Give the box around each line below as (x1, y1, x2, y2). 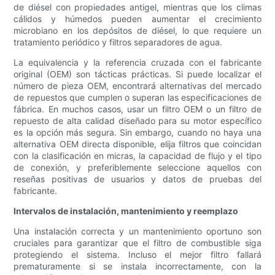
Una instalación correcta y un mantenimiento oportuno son (14, 226, 261, 237)
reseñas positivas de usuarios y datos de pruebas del (14, 174, 261, 185)
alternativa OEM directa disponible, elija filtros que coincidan (14, 139, 261, 150)
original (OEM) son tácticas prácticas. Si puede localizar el (14, 69, 261, 80)
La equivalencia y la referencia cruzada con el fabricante (14, 57, 261, 68)
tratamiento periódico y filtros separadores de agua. (14, 37, 223, 48)
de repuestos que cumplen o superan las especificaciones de (14, 92, 261, 103)
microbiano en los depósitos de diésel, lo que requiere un (14, 25, 261, 36)
